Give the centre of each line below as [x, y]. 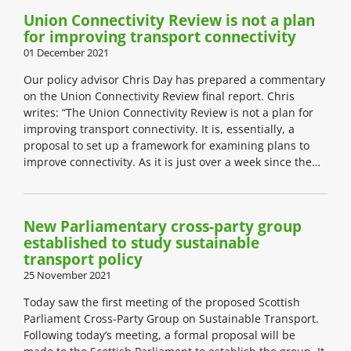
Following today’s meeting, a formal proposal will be [159, 335]
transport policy [83, 260]
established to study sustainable [141, 243]
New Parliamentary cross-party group [163, 227]
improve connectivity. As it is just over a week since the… [172, 162]
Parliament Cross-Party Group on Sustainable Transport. [171, 319]
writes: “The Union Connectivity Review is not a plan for [168, 113]
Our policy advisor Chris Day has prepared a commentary [174, 80]
